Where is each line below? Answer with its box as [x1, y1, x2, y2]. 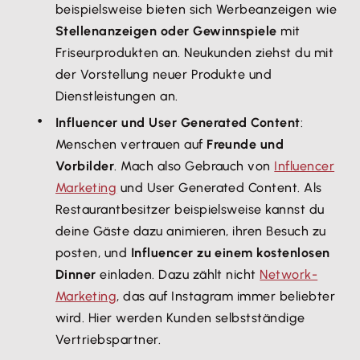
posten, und [55, 245, 131, 260]
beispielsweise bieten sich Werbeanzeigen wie [55, 2, 337, 17]
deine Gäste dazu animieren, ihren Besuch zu [55, 223, 326, 239]
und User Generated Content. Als [117, 180, 322, 195]
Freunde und [207, 137, 284, 152]
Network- [260, 267, 318, 282]
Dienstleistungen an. [55, 88, 178, 104]
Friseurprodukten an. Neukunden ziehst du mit [55, 45, 334, 60]
